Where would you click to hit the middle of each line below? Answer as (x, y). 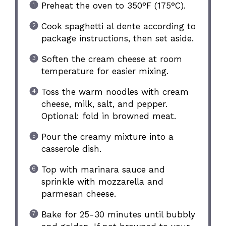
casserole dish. (71, 149)
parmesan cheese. (78, 193)
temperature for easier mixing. (105, 71)
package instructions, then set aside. (117, 38)
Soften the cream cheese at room (111, 59)
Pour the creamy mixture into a (107, 136)
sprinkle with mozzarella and (102, 181)
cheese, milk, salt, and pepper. (104, 104)
